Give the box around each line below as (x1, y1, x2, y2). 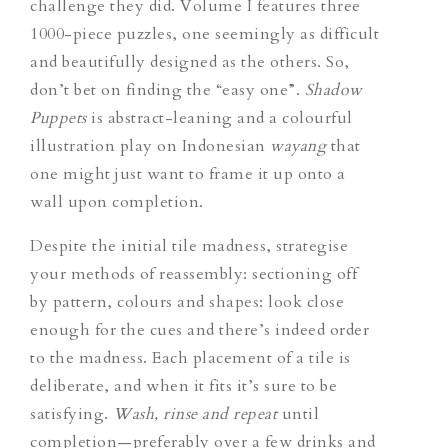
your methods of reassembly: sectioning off (30, 262, 357, 285)
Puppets (30, 106, 91, 129)
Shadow (304, 78, 363, 101)
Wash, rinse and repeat (113, 402, 282, 425)
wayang (270, 134, 331, 157)
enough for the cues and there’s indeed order (30, 318, 369, 341)
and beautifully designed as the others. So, (30, 50, 350, 73)
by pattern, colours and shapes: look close (30, 290, 344, 313)
